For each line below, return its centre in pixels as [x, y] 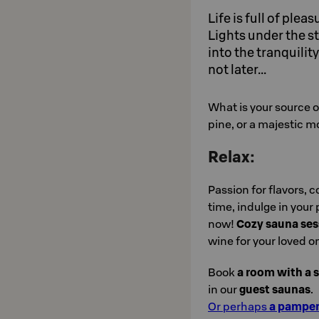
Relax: [231, 157]
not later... [237, 69]
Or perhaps [239, 306]
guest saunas [275, 289]
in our [224, 289]
